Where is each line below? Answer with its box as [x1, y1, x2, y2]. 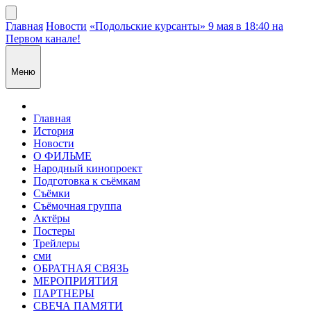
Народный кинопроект [33, 162, 142, 174]
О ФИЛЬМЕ [33, 149, 92, 162]
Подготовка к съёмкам [33, 174, 140, 187]
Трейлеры [33, 237, 80, 249]
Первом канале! [6, 33, 81, 44]
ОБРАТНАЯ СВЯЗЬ [33, 262, 128, 274]
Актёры [33, 212, 70, 224]
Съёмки [33, 187, 70, 199]
